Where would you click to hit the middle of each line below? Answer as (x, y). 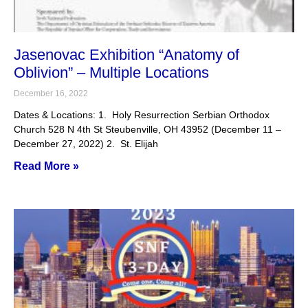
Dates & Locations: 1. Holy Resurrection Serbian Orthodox (142, 115)
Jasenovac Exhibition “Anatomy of (126, 55)
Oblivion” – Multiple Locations (111, 73)
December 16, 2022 (51, 93)
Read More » (46, 166)
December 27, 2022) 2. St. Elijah (86, 144)
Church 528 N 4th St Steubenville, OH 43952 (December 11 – (149, 129)
